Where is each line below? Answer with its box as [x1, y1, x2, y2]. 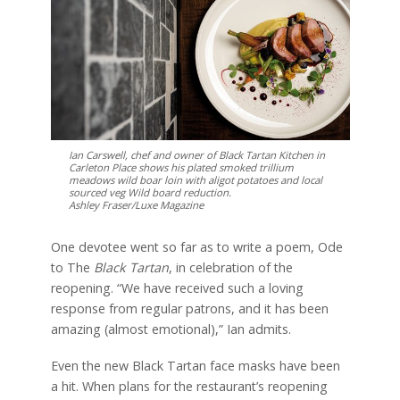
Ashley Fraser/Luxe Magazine [68, 198, 204, 212]
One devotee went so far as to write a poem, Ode [50, 238, 343, 255]
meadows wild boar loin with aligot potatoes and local [68, 173, 322, 187]
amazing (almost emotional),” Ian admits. [50, 321, 291, 337]
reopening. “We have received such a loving [50, 279, 304, 296]
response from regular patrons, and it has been [50, 300, 329, 317]
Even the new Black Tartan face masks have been [50, 356, 340, 374]
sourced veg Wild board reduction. [68, 186, 231, 200]
